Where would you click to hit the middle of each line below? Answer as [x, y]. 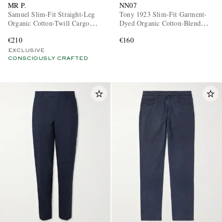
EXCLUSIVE [26, 51]
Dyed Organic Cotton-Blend [160, 23]
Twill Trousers [140, 32]
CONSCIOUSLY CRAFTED [48, 59]
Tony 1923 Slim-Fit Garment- [163, 14]
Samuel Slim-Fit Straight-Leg [52, 14]
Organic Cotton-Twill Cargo [49, 23]
